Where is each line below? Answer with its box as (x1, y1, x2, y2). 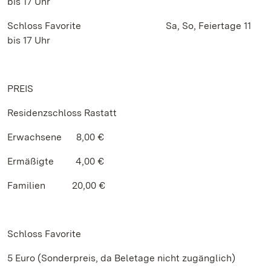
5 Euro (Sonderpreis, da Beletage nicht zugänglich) (7, 252, 235, 264)
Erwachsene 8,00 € (7, 131, 104, 143)
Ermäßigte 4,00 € (7, 155, 104, 167)
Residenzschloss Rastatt (7, 107, 117, 119)
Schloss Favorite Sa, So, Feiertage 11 (7, 20, 251, 31)
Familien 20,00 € (7, 180, 105, 191)
